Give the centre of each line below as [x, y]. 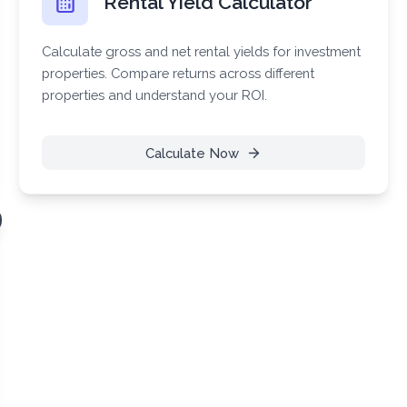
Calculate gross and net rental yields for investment [202, 51]
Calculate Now [192, 153]
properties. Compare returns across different [179, 73]
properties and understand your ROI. [155, 94]
